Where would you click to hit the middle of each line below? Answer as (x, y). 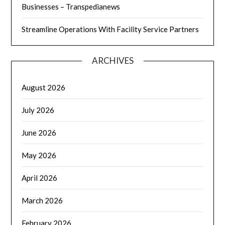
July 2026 (38, 110)
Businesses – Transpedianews (71, 6)
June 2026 (39, 132)
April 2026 (40, 178)
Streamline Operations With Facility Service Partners (110, 29)
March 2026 (42, 200)
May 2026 (39, 155)
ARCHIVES (113, 60)
